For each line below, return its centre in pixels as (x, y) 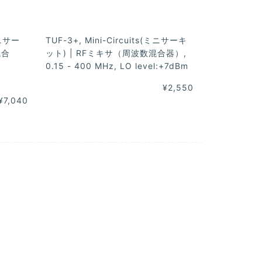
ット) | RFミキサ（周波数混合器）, (116, 53)
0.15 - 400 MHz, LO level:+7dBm (117, 66)
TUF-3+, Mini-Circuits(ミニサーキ (117, 40)
